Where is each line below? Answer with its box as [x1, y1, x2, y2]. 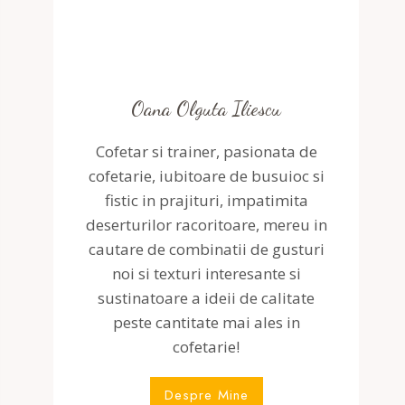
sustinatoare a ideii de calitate [98, 287, 316, 308]
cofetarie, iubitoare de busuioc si [88, 165, 325, 186]
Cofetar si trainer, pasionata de [95, 141, 317, 162]
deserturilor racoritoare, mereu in [85, 214, 327, 235]
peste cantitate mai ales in [112, 312, 300, 333]
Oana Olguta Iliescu [131, 97, 282, 120]
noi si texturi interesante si [111, 263, 301, 284]
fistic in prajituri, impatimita [104, 190, 308, 211]
